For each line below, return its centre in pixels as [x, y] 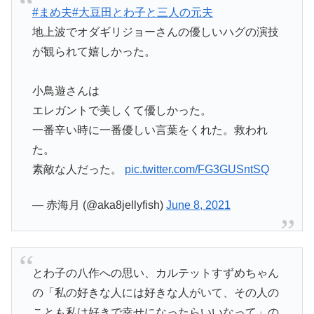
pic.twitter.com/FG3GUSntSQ [197, 170]
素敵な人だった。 [78, 170]
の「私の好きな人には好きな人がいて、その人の [155, 292]
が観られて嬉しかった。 [94, 52]
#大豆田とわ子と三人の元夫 [142, 13]
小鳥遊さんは [66, 91]
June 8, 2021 [198, 205]
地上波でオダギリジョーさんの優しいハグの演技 [155, 32]
